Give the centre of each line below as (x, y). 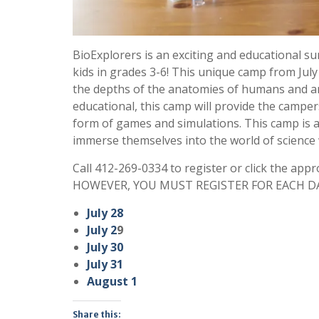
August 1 (112, 282)
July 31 (105, 265)
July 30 (105, 247)
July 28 (105, 213)
